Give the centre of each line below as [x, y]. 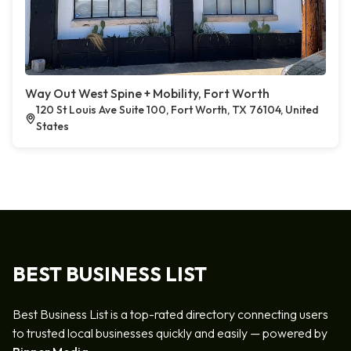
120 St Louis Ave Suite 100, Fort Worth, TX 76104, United [177, 110]
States [52, 126]
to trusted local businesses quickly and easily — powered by [170, 333]
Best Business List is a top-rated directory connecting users [170, 314]
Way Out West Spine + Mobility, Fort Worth [147, 93]
